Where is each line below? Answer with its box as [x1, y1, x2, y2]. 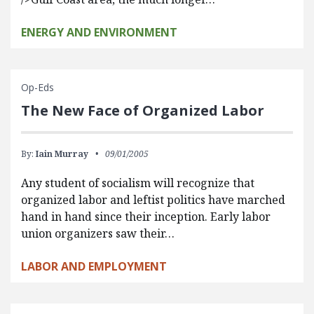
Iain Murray [36, 148, 88, 160]
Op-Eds [21, 81, 54, 94]
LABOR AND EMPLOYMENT [21, 259, 167, 274]
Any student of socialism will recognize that [21, 175, 254, 191]
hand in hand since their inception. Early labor [21, 209, 271, 224]
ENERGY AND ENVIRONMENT [21, 25, 177, 40]
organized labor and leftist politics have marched [21, 192, 285, 207]
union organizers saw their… [21, 226, 175, 241]
